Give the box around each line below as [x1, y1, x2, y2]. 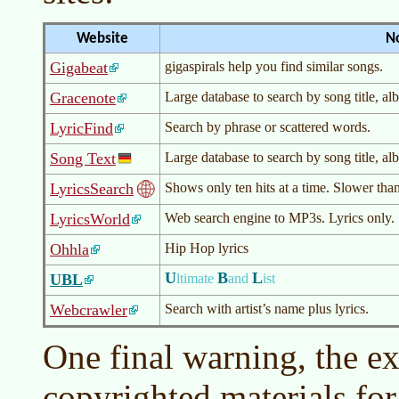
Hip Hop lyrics [165, 240, 248, 256]
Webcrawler [50, 300, 127, 319]
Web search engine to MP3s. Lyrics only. [165, 209, 395, 225]
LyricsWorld [50, 209, 130, 228]
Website [77, 30, 128, 46]
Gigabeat [50, 58, 108, 77]
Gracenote [50, 88, 116, 107]
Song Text [50, 149, 116, 167]
